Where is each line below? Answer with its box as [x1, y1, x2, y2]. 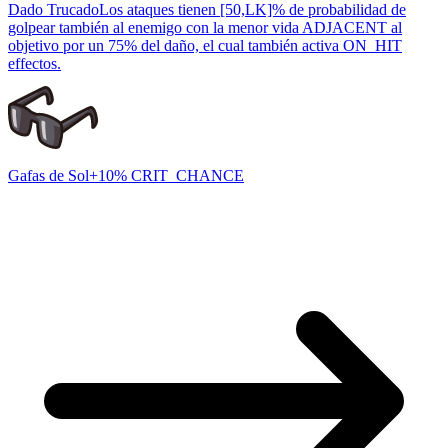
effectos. [8, 55, 61, 73]
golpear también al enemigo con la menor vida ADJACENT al [8, 19, 402, 37]
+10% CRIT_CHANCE [89, 167, 244, 185]
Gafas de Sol [8, 167, 89, 185]
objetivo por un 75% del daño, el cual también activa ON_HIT [8, 37, 402, 55]
